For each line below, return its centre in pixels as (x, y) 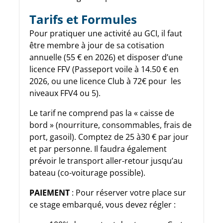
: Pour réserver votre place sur (128, 192)
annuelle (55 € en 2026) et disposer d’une (106, 57)
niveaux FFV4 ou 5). (65, 93)
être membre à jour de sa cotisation (97, 45)
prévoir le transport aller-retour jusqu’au (106, 161)
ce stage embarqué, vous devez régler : (103, 204)
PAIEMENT (50, 192)
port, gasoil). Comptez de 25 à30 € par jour (109, 137)
